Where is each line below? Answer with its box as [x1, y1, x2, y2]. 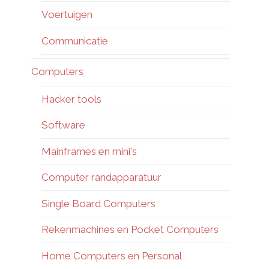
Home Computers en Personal [41, 250, 181, 262]
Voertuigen [41, 8, 92, 21]
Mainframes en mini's [41, 145, 137, 157]
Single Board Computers [41, 197, 156, 210]
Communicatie [41, 34, 108, 47]
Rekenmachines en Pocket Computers [41, 223, 219, 236]
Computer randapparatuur [41, 171, 162, 184]
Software [41, 119, 85, 131]
